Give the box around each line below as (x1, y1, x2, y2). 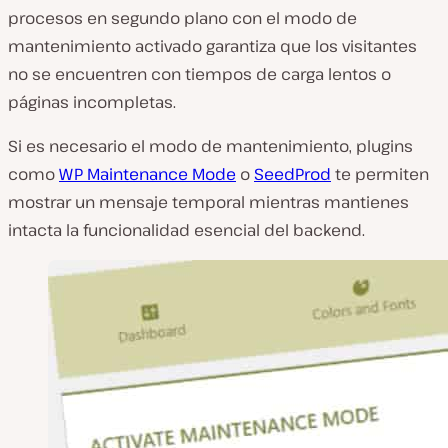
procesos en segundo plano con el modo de (8, 7, 357, 30)
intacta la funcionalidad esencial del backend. (8, 219, 365, 242)
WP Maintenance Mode (59, 163, 236, 186)
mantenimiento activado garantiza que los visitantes (8, 35, 417, 58)
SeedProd (254, 163, 331, 186)
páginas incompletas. (8, 91, 176, 114)
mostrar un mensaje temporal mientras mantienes (8, 191, 409, 214)
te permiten (331, 163, 429, 186)
